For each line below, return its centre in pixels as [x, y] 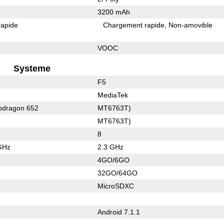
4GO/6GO [113, 160]
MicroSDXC [115, 186]
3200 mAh [113, 12]
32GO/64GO [117, 173]
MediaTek [112, 95]
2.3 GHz [110, 147]
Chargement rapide [134, 25]
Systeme [32, 68]
